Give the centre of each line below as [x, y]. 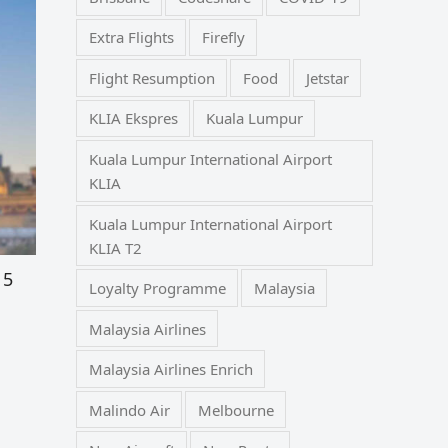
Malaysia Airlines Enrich [170, 369]
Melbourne [235, 409]
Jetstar [327, 77]
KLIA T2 [115, 247]
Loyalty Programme [157, 288]
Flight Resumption [151, 77]
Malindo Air [129, 409]
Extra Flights [131, 37]
